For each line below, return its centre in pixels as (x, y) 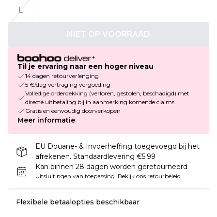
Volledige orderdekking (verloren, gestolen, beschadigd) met (107, 93)
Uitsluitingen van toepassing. (76, 176)
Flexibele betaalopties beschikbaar (78, 202)
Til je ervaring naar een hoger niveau (85, 67)
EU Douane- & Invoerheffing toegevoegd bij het (117, 147)
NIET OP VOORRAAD (108, 34)
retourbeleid (164, 176)
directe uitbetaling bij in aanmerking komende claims (100, 102)
